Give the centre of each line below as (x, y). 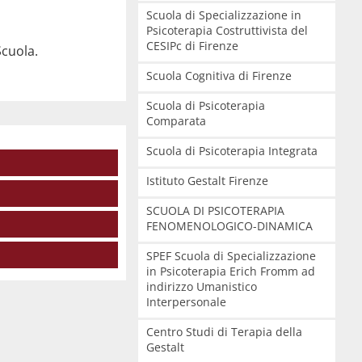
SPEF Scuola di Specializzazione (231, 256)
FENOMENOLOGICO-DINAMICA (229, 226)
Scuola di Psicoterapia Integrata (232, 151)
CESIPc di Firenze (192, 46)
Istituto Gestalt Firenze (207, 181)
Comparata (176, 121)
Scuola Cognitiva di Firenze (219, 76)
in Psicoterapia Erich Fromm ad (230, 271)
